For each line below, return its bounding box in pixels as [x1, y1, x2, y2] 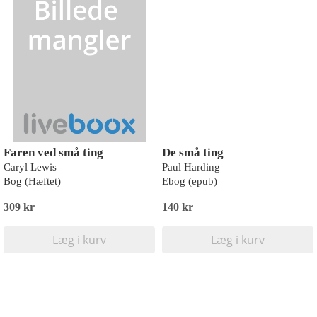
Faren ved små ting [4, 146, 103, 159]
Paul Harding [162, 161, 220, 173]
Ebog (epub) [162, 175, 217, 187]
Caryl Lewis [4, 161, 57, 173]
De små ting [162, 146, 224, 159]
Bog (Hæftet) [4, 175, 61, 187]
